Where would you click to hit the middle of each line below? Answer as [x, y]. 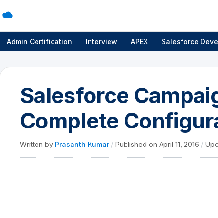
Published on [137, 144]
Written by [37, 144]
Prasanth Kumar [83, 144]
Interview [101, 41]
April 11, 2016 [180, 144]
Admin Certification [39, 41]
